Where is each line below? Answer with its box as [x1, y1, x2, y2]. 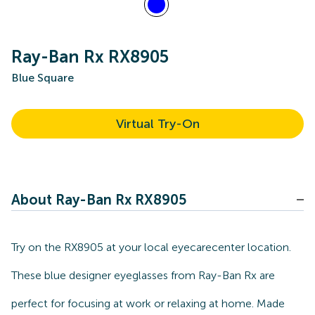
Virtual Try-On [115, 116, 200, 131]
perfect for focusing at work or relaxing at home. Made [11, 297, 285, 310]
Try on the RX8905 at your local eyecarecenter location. [11, 240, 291, 254]
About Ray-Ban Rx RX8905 [11, 191, 186, 208]
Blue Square [11, 71, 74, 84]
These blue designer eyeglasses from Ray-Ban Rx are [11, 269, 275, 282]
